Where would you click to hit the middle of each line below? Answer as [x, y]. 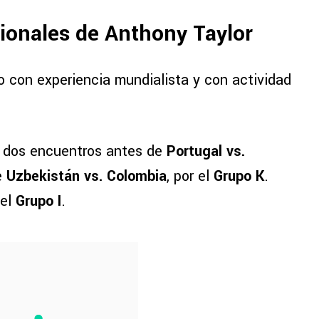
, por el [190, 177]
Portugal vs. [206, 152]
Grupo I [38, 202]
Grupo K [239, 177]
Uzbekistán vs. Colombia [87, 177]
